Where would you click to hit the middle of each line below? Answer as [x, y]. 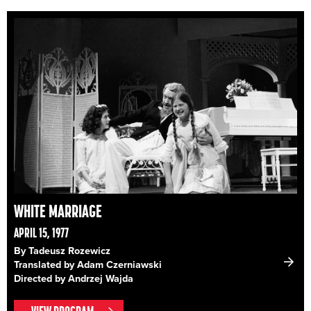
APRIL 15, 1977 [41, 232]
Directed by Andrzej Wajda [74, 278]
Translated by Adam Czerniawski [88, 264]
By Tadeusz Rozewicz [62, 251]
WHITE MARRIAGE [58, 211]
